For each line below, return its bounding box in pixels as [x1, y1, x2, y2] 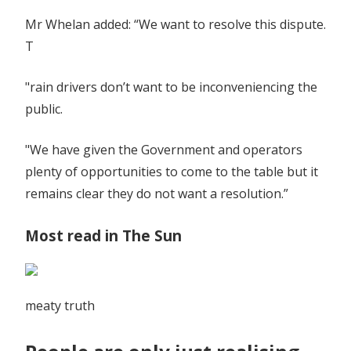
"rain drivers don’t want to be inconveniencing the [25, 78, 317, 96]
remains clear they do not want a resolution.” [25, 184, 288, 202]
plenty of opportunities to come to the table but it [25, 162, 318, 180]
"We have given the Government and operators [25, 140, 302, 158]
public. [25, 100, 63, 118]
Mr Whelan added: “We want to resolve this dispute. [25, 15, 326, 33]
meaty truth [25, 296, 95, 314]
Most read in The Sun [25, 225, 182, 245]
